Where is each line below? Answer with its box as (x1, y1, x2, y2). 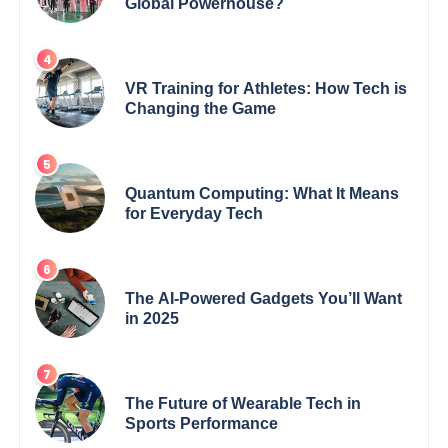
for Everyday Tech (125, 205, 264, 223)
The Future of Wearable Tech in (125, 395, 362, 413)
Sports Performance (125, 415, 279, 433)
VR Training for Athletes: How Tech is (125, 80, 408, 98)
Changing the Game (125, 100, 277, 118)
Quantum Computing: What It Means (125, 185, 400, 203)
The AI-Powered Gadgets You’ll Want (125, 290, 403, 308)
